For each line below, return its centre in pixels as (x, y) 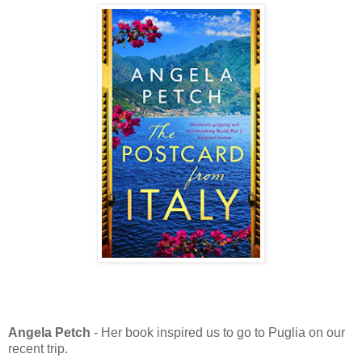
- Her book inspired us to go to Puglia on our (219, 333)
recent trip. (38, 349)
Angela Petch (51, 333)
